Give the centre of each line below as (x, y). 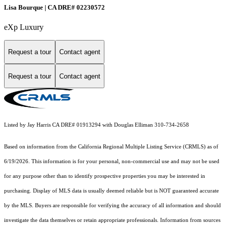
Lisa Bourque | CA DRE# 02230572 (54, 7)
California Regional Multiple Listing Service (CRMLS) (142, 147)
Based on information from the (41, 147)
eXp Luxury (24, 27)
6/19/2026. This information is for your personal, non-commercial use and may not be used (112, 162)
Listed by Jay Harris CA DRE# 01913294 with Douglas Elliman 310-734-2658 (97, 125)
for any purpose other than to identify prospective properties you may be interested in (105, 176)
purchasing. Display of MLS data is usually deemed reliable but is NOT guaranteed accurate (111, 191)
